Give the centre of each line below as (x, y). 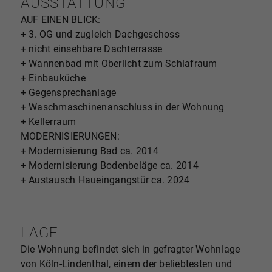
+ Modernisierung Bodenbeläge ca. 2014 (109, 165)
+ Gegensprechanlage (68, 92)
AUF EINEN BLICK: (60, 19)
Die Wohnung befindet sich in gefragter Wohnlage (130, 249)
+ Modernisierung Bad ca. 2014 (89, 151)
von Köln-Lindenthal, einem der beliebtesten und (126, 263)
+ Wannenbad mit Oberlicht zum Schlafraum (119, 63)
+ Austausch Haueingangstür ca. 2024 (105, 180)
